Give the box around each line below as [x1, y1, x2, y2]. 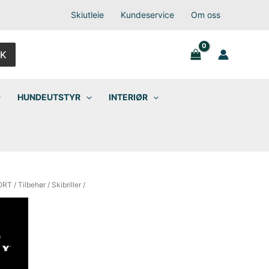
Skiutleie [70, 10, 104, 20]
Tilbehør [17, 180, 46, 189]
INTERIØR [108, 92, 148, 102]
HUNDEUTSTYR [17, 92, 81, 102]
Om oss [190, 10, 220, 20]
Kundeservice [120, 10, 174, 20]
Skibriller [51, 180, 81, 189]
